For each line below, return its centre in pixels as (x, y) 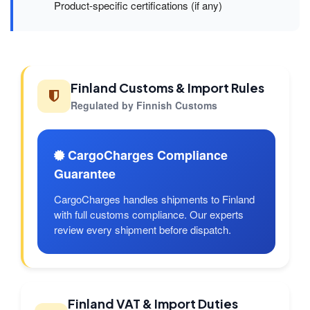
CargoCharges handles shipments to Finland (154, 199)
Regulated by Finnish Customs (144, 106)
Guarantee (85, 174)
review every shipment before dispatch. (143, 230)
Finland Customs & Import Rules (167, 88)
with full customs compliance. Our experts (149, 215)
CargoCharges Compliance (146, 155)
